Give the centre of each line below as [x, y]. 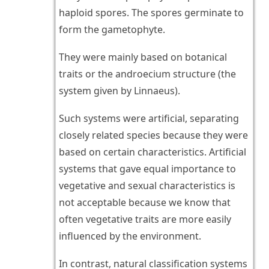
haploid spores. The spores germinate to [151, 13]
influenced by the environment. [130, 236]
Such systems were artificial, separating [149, 119]
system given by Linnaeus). [119, 91]
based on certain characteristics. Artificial [152, 152]
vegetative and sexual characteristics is [147, 186]
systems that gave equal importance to [147, 169]
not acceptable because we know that [144, 203]
